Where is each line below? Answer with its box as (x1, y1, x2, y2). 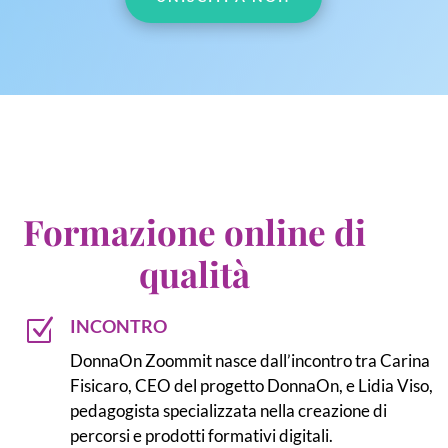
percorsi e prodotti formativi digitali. (69, 424, 333, 446)
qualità (138, 249, 250, 297)
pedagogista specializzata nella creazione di (69, 399, 387, 421)
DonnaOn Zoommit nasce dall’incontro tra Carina (69, 349, 430, 371)
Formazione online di (22, 207, 366, 255)
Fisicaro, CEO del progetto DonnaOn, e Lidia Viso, (69, 374, 433, 396)
